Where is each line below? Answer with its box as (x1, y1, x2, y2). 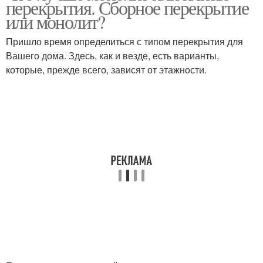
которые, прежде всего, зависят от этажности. (6, 63, 207, 76)
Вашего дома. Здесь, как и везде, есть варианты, (6, 49, 219, 62)
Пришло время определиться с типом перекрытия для (6, 35, 243, 48)
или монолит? (6, 9, 105, 34)
